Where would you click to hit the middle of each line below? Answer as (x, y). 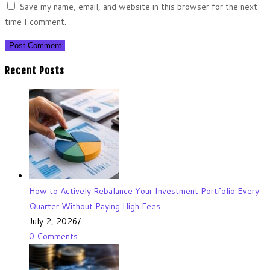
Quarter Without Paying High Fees (95, 206)
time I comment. (36, 22)
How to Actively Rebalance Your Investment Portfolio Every (144, 191)
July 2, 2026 (53, 221)
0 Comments (53, 236)
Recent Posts (35, 71)
